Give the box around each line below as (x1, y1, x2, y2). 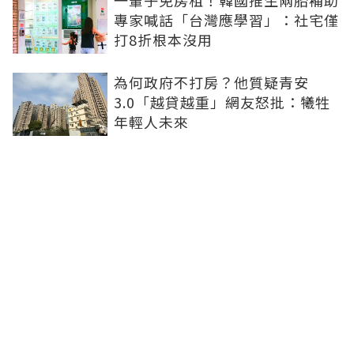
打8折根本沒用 (114, 29, 213, 50)
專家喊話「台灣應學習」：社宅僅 (114, 9, 339, 30)
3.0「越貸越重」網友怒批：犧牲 (114, 92, 330, 112)
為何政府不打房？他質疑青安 (114, 72, 309, 92)
